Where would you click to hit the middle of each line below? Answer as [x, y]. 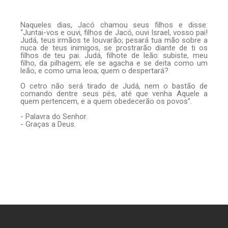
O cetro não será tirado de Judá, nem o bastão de [114, 86]
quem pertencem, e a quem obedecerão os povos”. [106, 101]
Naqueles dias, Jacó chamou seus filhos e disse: [114, 25]
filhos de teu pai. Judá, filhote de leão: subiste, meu [114, 55]
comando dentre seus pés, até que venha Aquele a [114, 93]
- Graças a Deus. [48, 124]
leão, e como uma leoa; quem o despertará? [94, 70]
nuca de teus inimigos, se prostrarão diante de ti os [114, 48]
